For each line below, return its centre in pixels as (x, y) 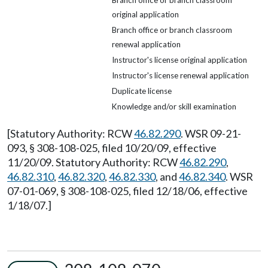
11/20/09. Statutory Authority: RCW (93, 162)
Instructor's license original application (179, 60)
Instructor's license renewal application (180, 76)
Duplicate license (141, 91)
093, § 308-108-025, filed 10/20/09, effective (112, 148)
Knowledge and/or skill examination (174, 107)
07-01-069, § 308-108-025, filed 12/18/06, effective (127, 191)
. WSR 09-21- (211, 134)
